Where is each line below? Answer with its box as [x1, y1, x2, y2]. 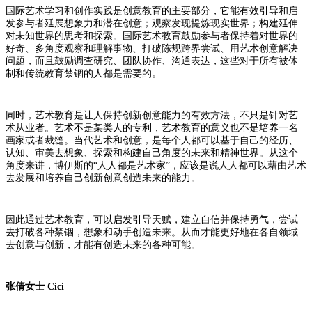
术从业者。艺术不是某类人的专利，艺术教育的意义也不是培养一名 [6, 122, 298, 133]
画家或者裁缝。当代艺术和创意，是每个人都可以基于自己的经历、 [6, 134, 298, 146]
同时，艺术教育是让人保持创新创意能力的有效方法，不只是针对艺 [6, 109, 298, 120]
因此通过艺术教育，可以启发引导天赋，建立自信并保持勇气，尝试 [6, 214, 298, 225]
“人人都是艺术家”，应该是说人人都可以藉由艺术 [93, 159, 306, 171]
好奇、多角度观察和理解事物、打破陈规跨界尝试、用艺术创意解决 [6, 42, 298, 54]
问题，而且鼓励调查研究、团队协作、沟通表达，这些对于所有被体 [6, 55, 298, 66]
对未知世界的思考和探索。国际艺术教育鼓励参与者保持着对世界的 [6, 30, 298, 41]
